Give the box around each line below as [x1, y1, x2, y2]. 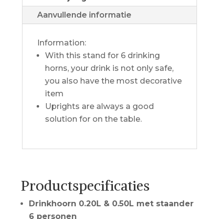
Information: [37, 38, 86, 47]
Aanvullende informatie [37, 10, 131, 20]
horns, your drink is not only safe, [44, 64, 174, 73]
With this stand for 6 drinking [44, 51, 160, 60]
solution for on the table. [44, 114, 142, 124]
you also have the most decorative [44, 76, 182, 86]
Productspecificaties [21, 176, 150, 195]
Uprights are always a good [44, 102, 154, 111]
